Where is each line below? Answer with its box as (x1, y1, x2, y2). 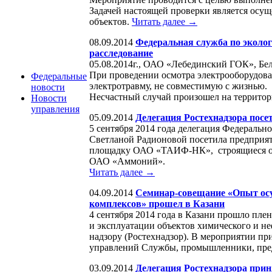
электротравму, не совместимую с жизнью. (89, 80, 267, 91)
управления (31, 104, 80, 114)
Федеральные (31, 71, 87, 81)
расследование (89, 47, 153, 58)
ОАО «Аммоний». (89, 155, 170, 166)
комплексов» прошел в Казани (89, 198, 225, 209)
